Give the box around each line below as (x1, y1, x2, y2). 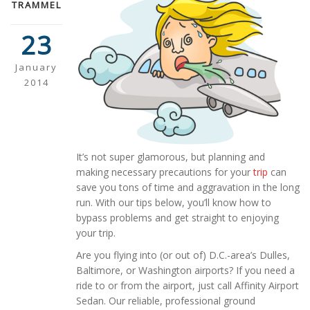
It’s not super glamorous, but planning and (76, 149, 265, 163)
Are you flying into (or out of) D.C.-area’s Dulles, (76, 248, 290, 262)
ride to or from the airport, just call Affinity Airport (76, 278, 299, 292)
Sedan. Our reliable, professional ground (76, 293, 255, 307)
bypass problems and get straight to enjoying (76, 210, 279, 224)
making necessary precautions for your (76, 165, 250, 179)
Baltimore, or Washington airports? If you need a (76, 263, 295, 277)
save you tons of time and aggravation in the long (76, 180, 300, 194)
